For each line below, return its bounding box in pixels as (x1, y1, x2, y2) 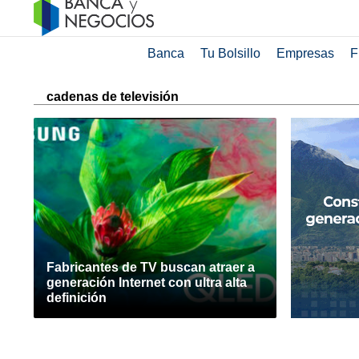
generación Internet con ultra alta (46, 276, 247, 289)
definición (46, 291, 107, 305)
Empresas (276, 46, 334, 60)
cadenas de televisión (46, 90, 179, 103)
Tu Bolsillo (200, 46, 260, 60)
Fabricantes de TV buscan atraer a (46, 260, 255, 274)
